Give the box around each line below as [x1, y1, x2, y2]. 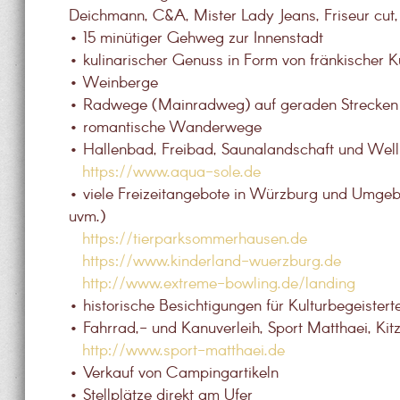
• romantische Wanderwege [69, 116, 262, 139]
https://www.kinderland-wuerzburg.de [82, 250, 342, 273]
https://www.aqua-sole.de [82, 161, 262, 184]
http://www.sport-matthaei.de [82, 339, 286, 362]
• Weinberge [69, 71, 159, 95]
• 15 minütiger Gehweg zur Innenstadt [69, 27, 324, 50]
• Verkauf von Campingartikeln [69, 362, 279, 385]
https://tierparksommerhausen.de [82, 228, 308, 251]
